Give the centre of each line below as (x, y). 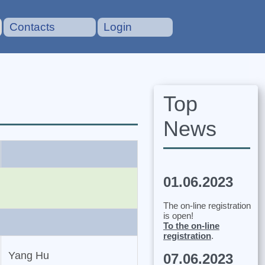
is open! (178, 215)
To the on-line (191, 225)
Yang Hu (28, 256)
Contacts (33, 27)
